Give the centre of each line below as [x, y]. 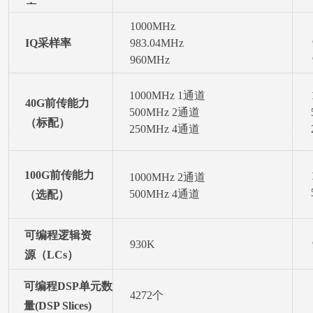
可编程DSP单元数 [68, 286]
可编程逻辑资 [58, 235]
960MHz [150, 60]
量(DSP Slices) [58, 306]
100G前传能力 [59, 175]
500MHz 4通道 [165, 194]
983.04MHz [157, 43]
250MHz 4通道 [165, 129]
